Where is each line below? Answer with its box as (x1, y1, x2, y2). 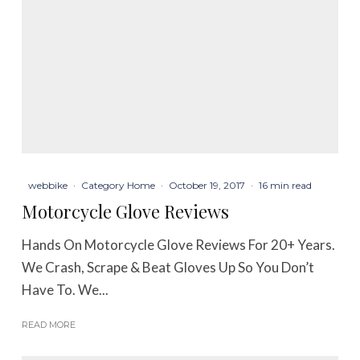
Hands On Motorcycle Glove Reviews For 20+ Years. (22, 236, 336, 254)
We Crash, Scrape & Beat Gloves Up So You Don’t (22, 259, 315, 276)
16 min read (259, 179, 313, 192)
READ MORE (22, 319, 76, 331)
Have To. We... (22, 281, 109, 299)
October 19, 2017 (169, 179, 246, 192)
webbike (28, 179, 68, 192)
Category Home (81, 179, 156, 192)
